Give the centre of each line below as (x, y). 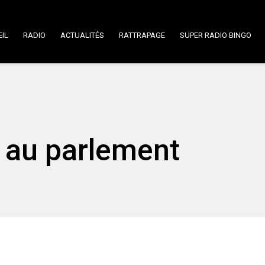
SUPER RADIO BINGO (216, 35)
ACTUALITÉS (82, 35)
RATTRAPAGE (142, 35)
